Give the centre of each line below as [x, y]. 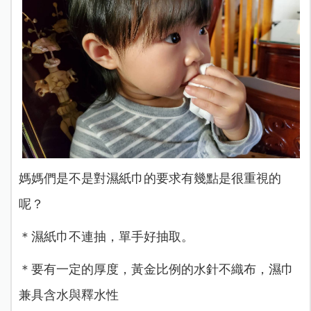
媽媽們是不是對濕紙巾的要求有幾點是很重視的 [150, 179]
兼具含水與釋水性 [68, 295]
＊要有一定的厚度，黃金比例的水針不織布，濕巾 [156, 270]
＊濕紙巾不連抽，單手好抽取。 [106, 237]
